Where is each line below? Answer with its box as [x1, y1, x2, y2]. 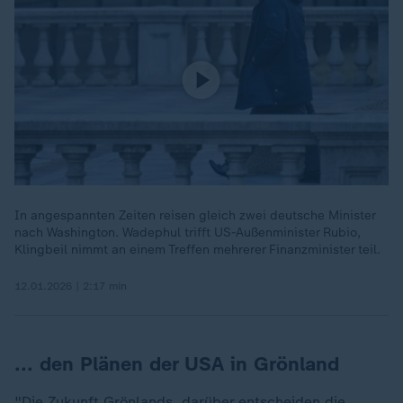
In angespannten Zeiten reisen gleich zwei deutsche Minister [14, 208, 375, 223]
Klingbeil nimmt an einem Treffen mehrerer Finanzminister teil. [14, 242, 381, 257]
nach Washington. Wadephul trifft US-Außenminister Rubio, [14, 225, 361, 240]
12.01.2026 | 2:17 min [14, 280, 127, 292]
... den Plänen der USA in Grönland [14, 352, 339, 376]
